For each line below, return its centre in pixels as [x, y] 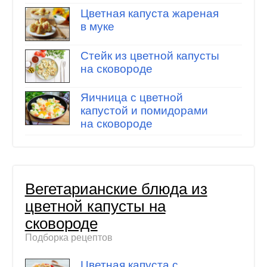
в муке [97, 27]
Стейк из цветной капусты [150, 55]
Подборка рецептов [69, 238]
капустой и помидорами [144, 111]
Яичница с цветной [131, 98]
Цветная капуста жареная [149, 14]
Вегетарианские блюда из [116, 189]
